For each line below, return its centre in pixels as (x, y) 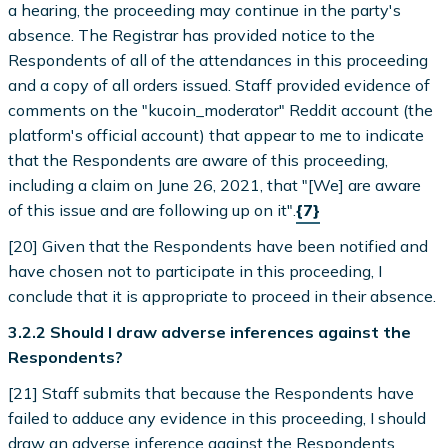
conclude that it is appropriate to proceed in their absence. (222, 295)
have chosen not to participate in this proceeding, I (195, 270)
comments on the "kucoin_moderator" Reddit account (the (221, 109)
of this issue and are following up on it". (152, 209)
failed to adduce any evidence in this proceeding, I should (217, 418)
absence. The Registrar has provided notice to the (192, 34)
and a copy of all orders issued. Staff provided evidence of (219, 84)
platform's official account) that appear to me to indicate (216, 134)
